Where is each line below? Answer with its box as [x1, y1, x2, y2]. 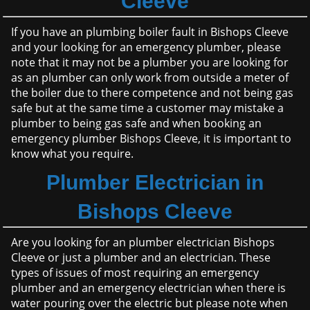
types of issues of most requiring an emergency [11, 265, 259, 281]
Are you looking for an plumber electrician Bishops [11, 235, 275, 250]
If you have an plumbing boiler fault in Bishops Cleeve [11, 24, 289, 40]
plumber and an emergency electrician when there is [11, 280, 286, 296]
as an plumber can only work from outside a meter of [11, 70, 289, 86]
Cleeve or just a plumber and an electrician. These [11, 250, 271, 266]
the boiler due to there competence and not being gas [11, 85, 294, 101]
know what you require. [11, 146, 134, 162]
